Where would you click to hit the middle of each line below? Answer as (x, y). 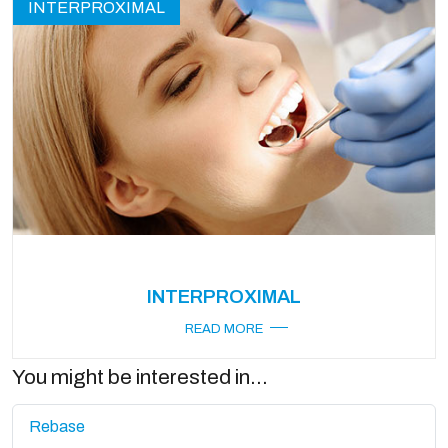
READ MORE (224, 329)
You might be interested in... (140, 377)
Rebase (57, 427)
